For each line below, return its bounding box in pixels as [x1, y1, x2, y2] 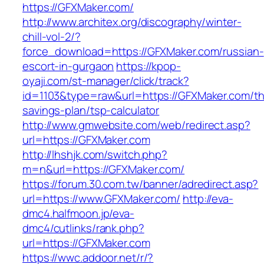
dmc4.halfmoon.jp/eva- [22, 206, 134, 222]
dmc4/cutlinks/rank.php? [22, 220, 144, 236]
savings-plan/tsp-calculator [22, 103, 160, 118]
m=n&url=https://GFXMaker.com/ [22, 161, 185, 177]
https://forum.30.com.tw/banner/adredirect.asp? [22, 176, 259, 192]
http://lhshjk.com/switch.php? [22, 147, 168, 163]
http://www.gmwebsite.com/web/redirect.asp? [22, 117, 250, 133]
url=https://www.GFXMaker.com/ [22, 191, 181, 207]
